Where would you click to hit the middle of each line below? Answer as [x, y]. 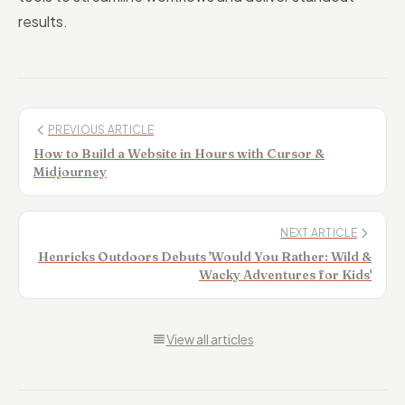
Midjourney [70, 172]
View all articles [210, 339]
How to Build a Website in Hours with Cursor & [179, 154]
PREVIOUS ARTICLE [101, 130]
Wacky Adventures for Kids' [285, 275]
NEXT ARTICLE [319, 233]
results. [43, 21]
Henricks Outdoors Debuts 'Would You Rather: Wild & [205, 257]
